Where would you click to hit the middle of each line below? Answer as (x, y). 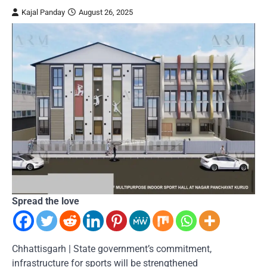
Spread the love (46, 201)
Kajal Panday (43, 12)
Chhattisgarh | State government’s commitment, (112, 249)
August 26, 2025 (106, 12)
